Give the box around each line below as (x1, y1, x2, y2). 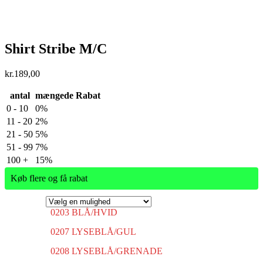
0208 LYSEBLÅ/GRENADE (50, 245, 163, 256)
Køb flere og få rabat (11, 173, 87, 183)
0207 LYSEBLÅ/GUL (50, 226, 136, 237)
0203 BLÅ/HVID (50, 207, 117, 217)
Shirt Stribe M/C (5, 41, 107, 56)
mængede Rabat (35, 90, 100, 100)
